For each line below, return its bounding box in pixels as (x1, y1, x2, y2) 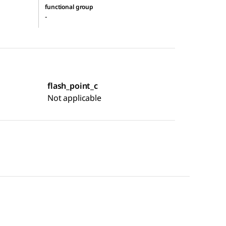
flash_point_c (47, 80, 98, 91)
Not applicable (47, 92, 101, 103)
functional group (45, 2, 94, 11)
